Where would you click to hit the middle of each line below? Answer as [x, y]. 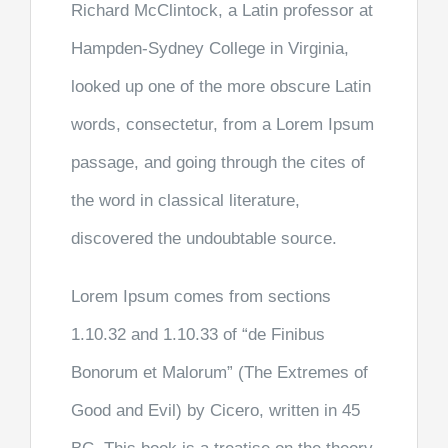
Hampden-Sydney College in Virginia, [209, 49]
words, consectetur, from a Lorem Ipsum [222, 125]
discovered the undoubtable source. [203, 239]
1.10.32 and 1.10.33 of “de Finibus [197, 335]
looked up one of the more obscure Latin [220, 87]
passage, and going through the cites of [217, 163]
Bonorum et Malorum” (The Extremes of [219, 373]
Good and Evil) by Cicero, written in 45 [215, 411]
